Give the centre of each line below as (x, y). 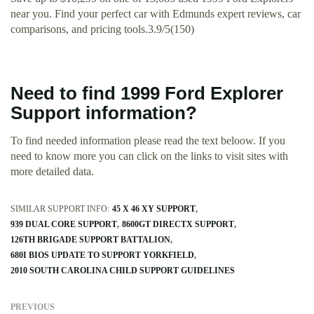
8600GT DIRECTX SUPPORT (178, 225)
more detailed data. (52, 172)
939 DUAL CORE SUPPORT (64, 225)
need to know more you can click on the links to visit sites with (149, 156)
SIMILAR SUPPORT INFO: (60, 209)
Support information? (104, 113)
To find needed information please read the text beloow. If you (148, 141)
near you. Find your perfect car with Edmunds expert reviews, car (156, 14)
